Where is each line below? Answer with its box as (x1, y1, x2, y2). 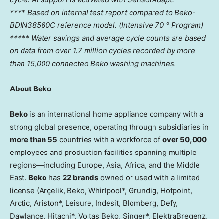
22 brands (63, 173, 98, 182)
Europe (77, 160, 102, 170)
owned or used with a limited (98, 173, 200, 182)
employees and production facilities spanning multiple (10, 147, 197, 157)
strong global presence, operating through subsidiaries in (10, 122, 209, 131)
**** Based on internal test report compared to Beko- (10, 7, 196, 17)
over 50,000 (162, 134, 207, 144)
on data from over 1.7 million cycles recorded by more (10, 45, 195, 55)
